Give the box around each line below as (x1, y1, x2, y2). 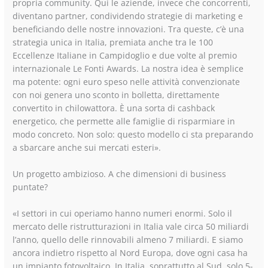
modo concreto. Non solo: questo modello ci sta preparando (13, 129, 254, 141)
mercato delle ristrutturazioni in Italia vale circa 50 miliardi (13, 221, 249, 233)
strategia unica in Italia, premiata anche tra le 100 (13, 36, 214, 48)
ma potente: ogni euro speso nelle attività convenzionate (13, 76, 240, 88)
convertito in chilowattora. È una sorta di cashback (13, 102, 215, 114)
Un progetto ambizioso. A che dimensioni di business (13, 168, 227, 180)
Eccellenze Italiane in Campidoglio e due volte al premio (13, 50, 237, 62)
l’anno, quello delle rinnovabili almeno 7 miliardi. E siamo (13, 234, 243, 246)
